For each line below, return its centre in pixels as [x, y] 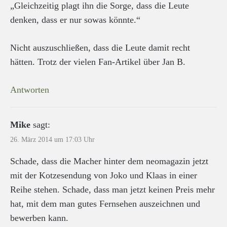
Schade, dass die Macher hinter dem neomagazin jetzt [109, 161]
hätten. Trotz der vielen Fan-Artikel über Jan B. [98, 62]
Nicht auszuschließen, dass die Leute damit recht [100, 47]
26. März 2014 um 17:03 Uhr [52, 139]
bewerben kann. [39, 218]
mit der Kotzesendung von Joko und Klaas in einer [104, 175]
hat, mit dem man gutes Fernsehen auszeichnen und [105, 203]
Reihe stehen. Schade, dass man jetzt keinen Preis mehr [112, 189]
